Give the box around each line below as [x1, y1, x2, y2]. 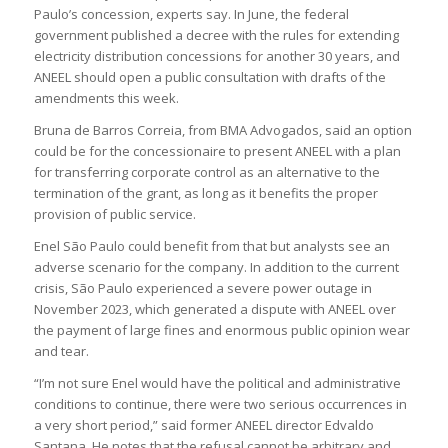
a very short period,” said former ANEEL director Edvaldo [33, 415, 374, 434]
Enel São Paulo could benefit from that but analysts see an [33, 236, 390, 255]
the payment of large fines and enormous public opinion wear [33, 320, 410, 339]
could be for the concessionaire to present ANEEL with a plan [33, 141, 401, 160]
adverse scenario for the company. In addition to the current [33, 257, 399, 276]
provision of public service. [33, 204, 196, 223]
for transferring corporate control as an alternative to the [33, 162, 380, 181]
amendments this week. [33, 88, 179, 107]
